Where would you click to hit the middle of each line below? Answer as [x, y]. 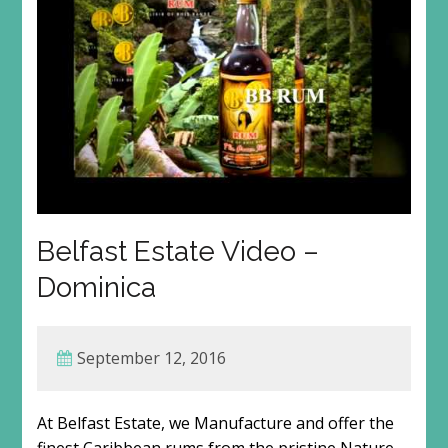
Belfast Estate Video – [177, 252]
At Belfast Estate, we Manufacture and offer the [215, 423]
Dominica [96, 288]
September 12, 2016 [151, 358]
